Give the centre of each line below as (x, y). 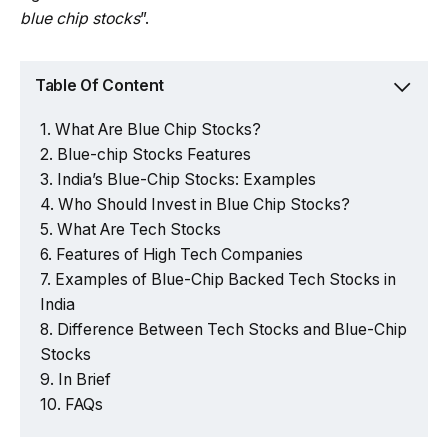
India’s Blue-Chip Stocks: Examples (186, 179)
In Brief (84, 379)
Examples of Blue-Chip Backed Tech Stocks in (225, 279)
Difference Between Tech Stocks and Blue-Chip (232, 329)
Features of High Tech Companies (179, 254)
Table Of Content (99, 86)
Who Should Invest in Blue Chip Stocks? (204, 204)
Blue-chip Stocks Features (154, 154)
